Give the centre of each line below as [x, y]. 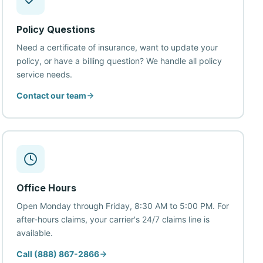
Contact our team [52, 95]
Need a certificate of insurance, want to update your [117, 47]
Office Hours [47, 188]
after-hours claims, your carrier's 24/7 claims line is [113, 219]
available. [35, 233]
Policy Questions [56, 29]
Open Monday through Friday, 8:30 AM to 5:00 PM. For [123, 206]
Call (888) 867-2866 [58, 254]
